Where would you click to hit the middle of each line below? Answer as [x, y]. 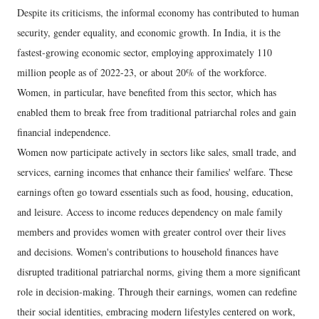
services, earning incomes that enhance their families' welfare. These [155, 172]
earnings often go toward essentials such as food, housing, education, [155, 192]
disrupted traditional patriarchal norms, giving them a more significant [159, 272]
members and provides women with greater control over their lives [151, 232]
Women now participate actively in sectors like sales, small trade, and [157, 152]
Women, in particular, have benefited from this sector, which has [147, 92]
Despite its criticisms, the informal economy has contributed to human [158, 12]
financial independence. [64, 132]
